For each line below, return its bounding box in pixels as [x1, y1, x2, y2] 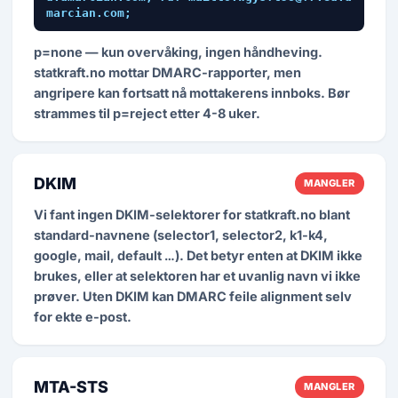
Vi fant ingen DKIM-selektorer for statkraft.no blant [34, 207, 350, 222]
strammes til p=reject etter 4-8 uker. [34, 106, 260, 121]
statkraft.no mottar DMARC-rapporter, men [34, 65, 301, 80]
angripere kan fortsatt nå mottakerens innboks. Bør [34, 85, 350, 100]
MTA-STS [34, 378, 108, 396]
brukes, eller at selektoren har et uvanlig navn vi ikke [34, 268, 361, 283]
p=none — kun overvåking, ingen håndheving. [34, 44, 322, 60]
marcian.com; [46, 6, 131, 20]
